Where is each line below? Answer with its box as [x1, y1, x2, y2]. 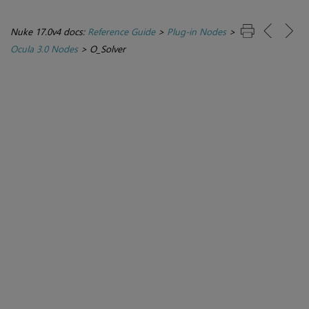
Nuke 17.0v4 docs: [10, 25, 88, 39]
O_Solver [90, 42, 126, 56]
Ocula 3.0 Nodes [10, 42, 78, 56]
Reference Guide [88, 25, 155, 39]
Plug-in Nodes [167, 25, 226, 39]
